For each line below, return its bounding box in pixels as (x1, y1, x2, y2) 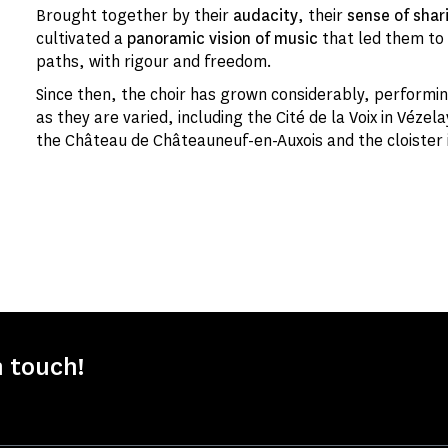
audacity (233, 5, 298, 26)
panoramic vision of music (127, 28, 318, 49)
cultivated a (36, 28, 127, 49)
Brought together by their (36, 5, 233, 26)
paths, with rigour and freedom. (36, 51, 272, 72)
